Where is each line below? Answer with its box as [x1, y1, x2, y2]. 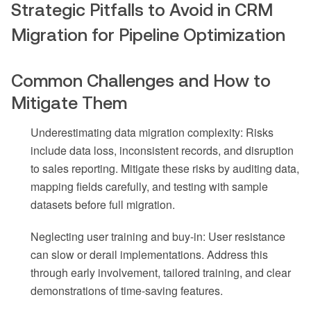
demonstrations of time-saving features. [31, 283, 223, 299]
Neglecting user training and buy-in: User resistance [31, 228, 285, 245]
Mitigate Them [11, 93, 127, 113]
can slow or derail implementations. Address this [31, 246, 268, 263]
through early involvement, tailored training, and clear [31, 264, 291, 281]
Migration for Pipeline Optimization [11, 25, 285, 45]
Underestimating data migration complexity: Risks [31, 124, 274, 141]
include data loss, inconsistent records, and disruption [31, 142, 294, 159]
